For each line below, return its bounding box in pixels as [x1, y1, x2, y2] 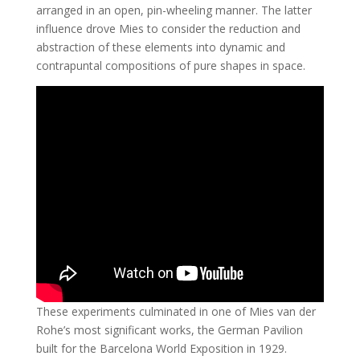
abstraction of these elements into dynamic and [35, 39, 285, 55]
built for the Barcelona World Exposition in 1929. [35, 340, 287, 356]
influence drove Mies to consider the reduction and [35, 21, 301, 36]
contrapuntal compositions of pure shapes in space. [35, 58, 305, 73]
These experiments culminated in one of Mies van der [35, 303, 316, 319]
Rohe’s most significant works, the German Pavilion [35, 321, 303, 337]
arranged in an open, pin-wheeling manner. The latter [35, 2, 312, 18]
